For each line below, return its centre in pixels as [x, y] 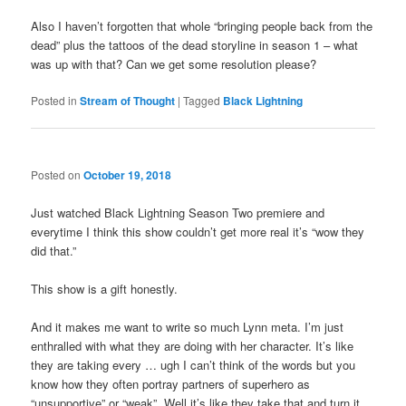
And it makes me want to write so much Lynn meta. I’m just [188, 326]
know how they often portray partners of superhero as [171, 383]
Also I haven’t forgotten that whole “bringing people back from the [202, 25]
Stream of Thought [128, 100]
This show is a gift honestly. [105, 288]
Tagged [202, 100]
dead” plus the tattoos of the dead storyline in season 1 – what [195, 44]
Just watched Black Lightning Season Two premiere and [178, 212]
